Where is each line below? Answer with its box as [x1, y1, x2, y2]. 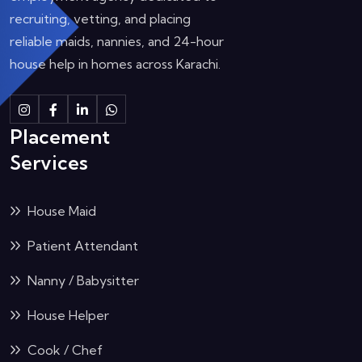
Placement [10, 124, 110, 149]
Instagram [29, 101, 88, 117]
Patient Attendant [24, 238, 138, 254]
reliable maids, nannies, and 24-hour [10, 33, 224, 49]
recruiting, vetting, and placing [10, 11, 191, 27]
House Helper [24, 307, 109, 323]
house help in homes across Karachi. [10, 56, 221, 72]
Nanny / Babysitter [24, 272, 139, 288]
